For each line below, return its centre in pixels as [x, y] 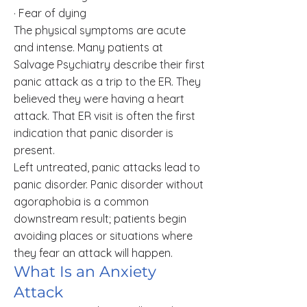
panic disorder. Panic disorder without [109, 184]
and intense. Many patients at [88, 47]
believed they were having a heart [99, 99]
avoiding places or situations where [103, 236]
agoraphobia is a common [81, 201]
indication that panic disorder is [94, 133]
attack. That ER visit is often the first [105, 116]
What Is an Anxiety [85, 272]
